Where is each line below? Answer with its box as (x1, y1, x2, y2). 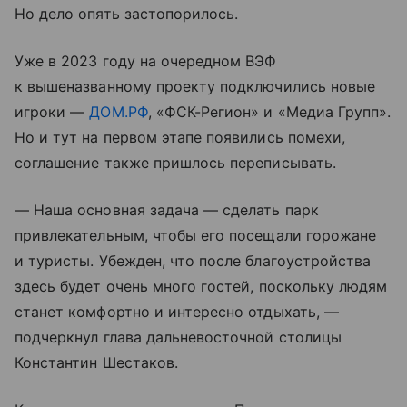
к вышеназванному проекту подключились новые (15, 76, 376, 95)
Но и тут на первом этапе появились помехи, (15, 127, 346, 146)
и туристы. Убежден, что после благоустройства (15, 251, 372, 270)
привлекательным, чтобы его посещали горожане (15, 225, 377, 244)
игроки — (15, 102, 90, 121)
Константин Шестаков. (15, 352, 178, 372)
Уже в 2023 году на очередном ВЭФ (15, 51, 277, 70)
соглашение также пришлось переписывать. (15, 153, 336, 172)
